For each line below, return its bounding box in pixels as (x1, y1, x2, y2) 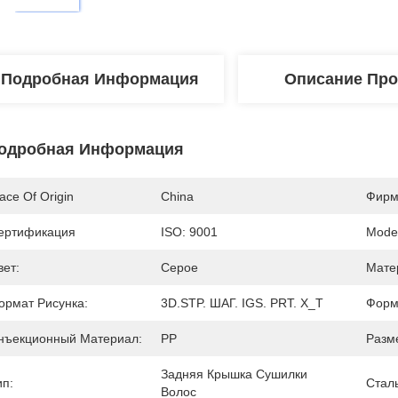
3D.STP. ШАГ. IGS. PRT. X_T (161, 296, 323, 310)
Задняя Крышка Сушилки (161, 367, 307, 381)
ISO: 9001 (161, 225, 218, 239)
